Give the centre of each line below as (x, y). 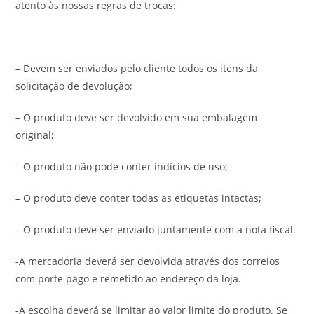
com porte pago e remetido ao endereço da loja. (129, 278)
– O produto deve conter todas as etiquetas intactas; (139, 198)
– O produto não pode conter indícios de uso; (122, 166)
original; (35, 135)
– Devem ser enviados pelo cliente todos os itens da (137, 68)
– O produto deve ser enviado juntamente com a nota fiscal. (156, 229)
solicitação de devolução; (74, 86)
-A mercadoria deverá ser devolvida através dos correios (148, 261)
